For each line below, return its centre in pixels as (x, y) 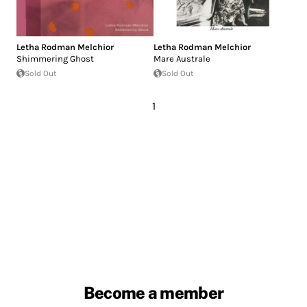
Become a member (153, 292)
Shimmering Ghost (55, 58)
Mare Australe (182, 58)
